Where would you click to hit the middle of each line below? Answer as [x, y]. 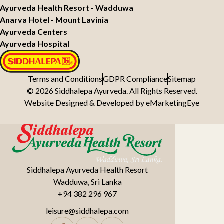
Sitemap [182, 78]
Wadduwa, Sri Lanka [87, 181]
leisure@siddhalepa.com [87, 210]
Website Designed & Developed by [85, 102]
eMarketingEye [173, 102]
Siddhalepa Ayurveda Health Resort [87, 169]
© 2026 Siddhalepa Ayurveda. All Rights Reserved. [112, 90]
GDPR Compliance [135, 78]
